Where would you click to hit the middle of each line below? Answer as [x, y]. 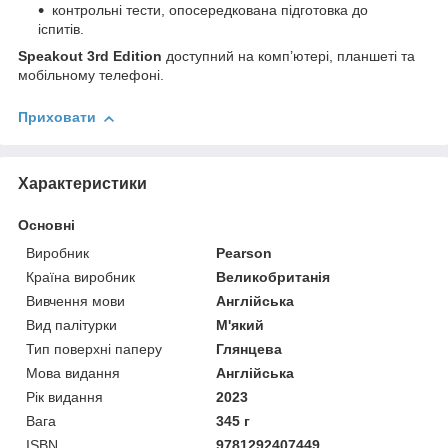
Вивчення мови [75, 300]
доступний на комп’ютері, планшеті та [288, 56]
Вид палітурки [71, 324]
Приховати [57, 117]
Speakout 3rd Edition [90, 56]
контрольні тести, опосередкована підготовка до [210, 10]
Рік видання [64, 396]
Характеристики [82, 183]
